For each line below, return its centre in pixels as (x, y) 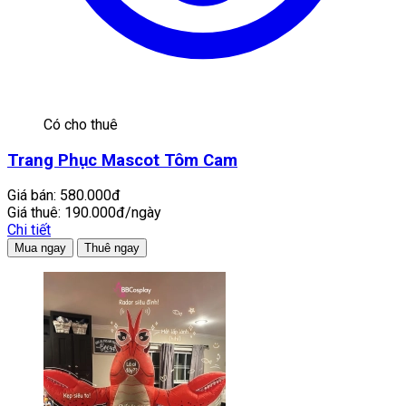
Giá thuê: (34, 213)
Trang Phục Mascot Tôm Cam (122, 160)
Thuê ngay (112, 248)
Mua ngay (40, 248)
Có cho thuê (81, 124)
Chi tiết (29, 230)
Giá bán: (32, 196)
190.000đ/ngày (113, 213)
